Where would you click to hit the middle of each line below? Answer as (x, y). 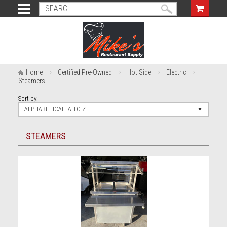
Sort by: (28, 99)
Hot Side (139, 72)
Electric (176, 72)
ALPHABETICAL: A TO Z (55, 109)
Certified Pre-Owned (85, 72)
